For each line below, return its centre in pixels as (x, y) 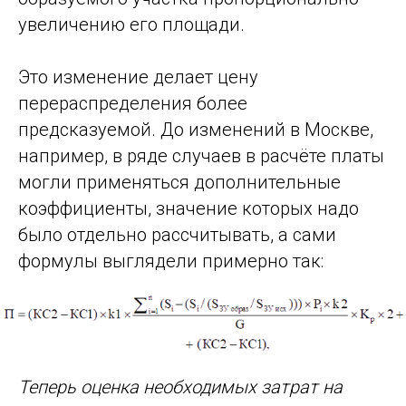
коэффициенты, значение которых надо (188, 208)
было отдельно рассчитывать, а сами (177, 235)
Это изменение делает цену (138, 77)
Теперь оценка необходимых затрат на (180, 387)
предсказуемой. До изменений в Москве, (196, 130)
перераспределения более (133, 103)
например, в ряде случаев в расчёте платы (201, 156)
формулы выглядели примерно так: (171, 261)
